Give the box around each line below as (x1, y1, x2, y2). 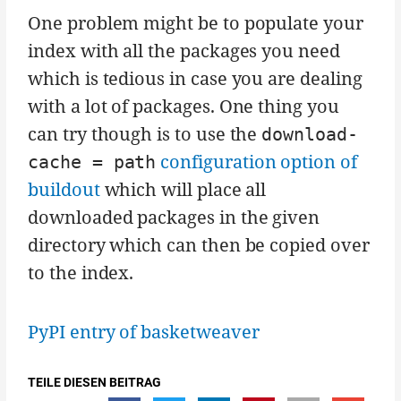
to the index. (28, 260, 134, 286)
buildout (28, 177, 100, 202)
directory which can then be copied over (28, 233, 370, 258)
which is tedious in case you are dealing (28, 66, 363, 91)
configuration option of (160, 149, 357, 175)
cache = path (28, 151, 157, 174)
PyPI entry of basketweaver (28, 320, 260, 345)
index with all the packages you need (28, 38, 340, 64)
